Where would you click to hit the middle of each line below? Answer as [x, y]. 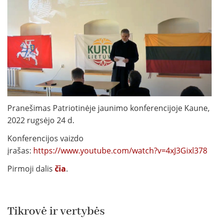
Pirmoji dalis [31, 169]
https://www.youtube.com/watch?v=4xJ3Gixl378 [120, 151]
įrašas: [20, 151]
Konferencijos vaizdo [45, 139]
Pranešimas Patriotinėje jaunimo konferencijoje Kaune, [109, 108]
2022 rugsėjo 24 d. [41, 120]
